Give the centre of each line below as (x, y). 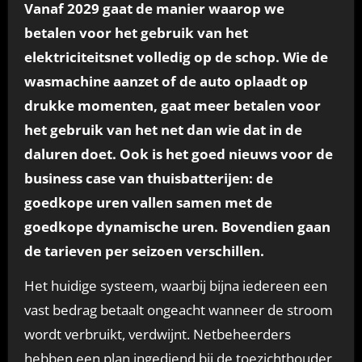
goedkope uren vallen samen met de (148, 202)
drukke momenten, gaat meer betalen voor (172, 105)
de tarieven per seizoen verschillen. (144, 250)
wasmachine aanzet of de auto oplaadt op (166, 81)
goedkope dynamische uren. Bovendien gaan (177, 226)
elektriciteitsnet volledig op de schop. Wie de (176, 57)
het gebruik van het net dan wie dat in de (163, 129)
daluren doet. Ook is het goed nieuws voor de (178, 154)
